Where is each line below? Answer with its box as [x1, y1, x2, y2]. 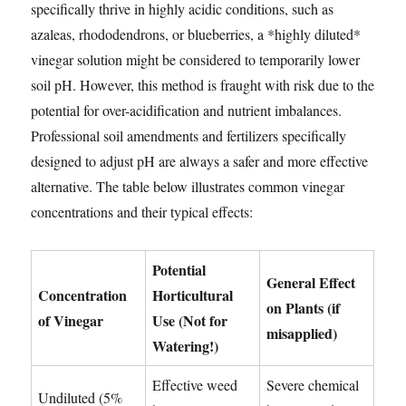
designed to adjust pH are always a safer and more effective [31, 151, 369, 171]
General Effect [266, 272, 356, 294]
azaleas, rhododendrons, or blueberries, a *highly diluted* [31, 24, 362, 44]
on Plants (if [266, 297, 341, 319]
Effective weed [152, 375, 238, 395]
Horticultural [152, 285, 234, 306]
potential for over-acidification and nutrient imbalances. [31, 101, 343, 121]
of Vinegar [38, 310, 104, 332]
